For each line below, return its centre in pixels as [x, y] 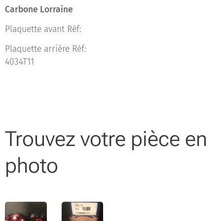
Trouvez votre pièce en [106, 139]
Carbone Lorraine [39, 10]
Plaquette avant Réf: [43, 29]
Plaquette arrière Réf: [46, 49]
